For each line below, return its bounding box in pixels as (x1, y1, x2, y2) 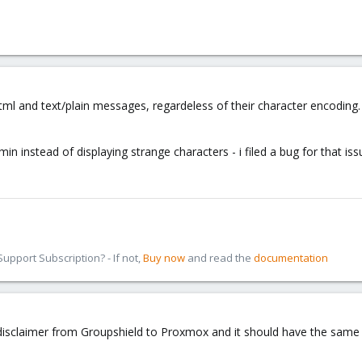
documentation (254, 250, 328, 265)
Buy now (143, 250, 185, 265)
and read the (185, 250, 254, 265)
